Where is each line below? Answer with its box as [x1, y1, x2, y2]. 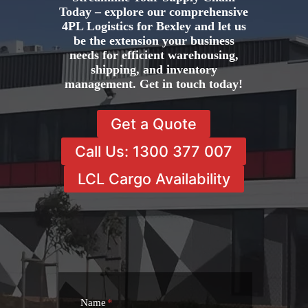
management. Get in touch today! [65, 77, 243, 91]
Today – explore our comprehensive [59, 5, 249, 19]
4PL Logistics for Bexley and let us [61, 19, 246, 34]
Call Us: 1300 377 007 [75, 142, 233, 160]
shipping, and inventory [90, 63, 217, 77]
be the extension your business [73, 34, 234, 48]
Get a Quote [111, 114, 197, 133]
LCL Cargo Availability [77, 169, 230, 188]
